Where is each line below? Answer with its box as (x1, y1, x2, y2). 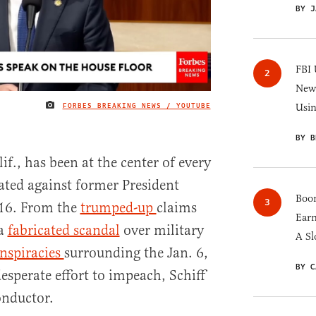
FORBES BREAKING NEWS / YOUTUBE (62, 100, 211, 111)
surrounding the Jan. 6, (63, 244, 208, 262)
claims (156, 199, 197, 217)
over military (119, 221, 204, 240)
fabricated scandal (7, 221, 120, 240)
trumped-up (80, 199, 157, 217)
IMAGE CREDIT (209, 103, 269, 114)
